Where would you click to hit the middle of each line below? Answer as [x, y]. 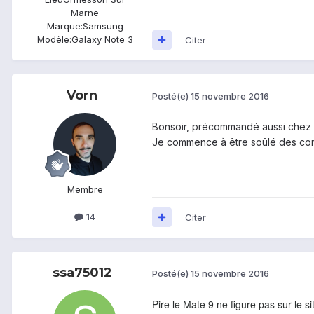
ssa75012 [82, 272]
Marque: [64, 26]
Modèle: [54, 39]
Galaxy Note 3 [102, 39]
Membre [85, 189]
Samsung [103, 26]
